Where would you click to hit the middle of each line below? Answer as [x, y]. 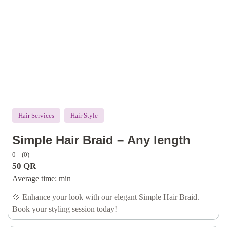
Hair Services [36, 115]
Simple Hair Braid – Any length [101, 140]
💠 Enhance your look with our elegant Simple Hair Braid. [106, 197]
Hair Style [84, 115]
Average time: [34, 179]
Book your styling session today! [65, 209]
